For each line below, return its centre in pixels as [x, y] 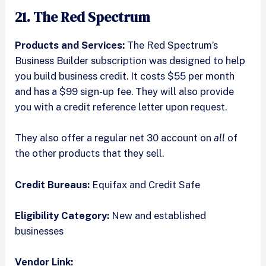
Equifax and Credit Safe [146, 184]
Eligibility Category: [62, 215]
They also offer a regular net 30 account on [115, 138]
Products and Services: [71, 45]
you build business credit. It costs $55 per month [125, 76]
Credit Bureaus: [54, 184]
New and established [158, 215]
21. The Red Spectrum [83, 18]
